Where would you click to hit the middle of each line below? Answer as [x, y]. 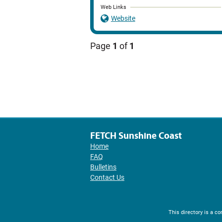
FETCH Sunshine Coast [136, 136]
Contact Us [107, 178]
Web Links [113, 7]
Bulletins [103, 167]
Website [123, 18]
